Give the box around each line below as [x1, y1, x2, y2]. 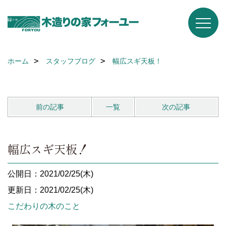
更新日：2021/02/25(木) [8, 186, 93, 194]
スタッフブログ [46, 57, 95, 65]
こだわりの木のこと [8, 202, 80, 210]
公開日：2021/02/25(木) [8, 169, 93, 178]
